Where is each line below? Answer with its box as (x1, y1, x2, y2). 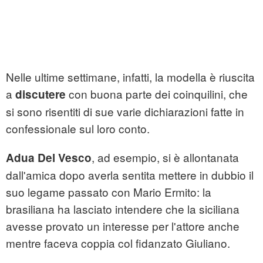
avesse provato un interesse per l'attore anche (6, 218, 240, 234)
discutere (15, 86, 66, 103)
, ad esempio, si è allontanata (92, 149, 239, 166)
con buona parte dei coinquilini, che (66, 86, 248, 102)
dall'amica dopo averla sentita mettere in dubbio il (6, 167, 254, 183)
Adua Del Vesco (6, 150, 92, 166)
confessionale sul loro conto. (6, 120, 150, 137)
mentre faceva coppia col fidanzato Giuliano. (6, 235, 230, 251)
